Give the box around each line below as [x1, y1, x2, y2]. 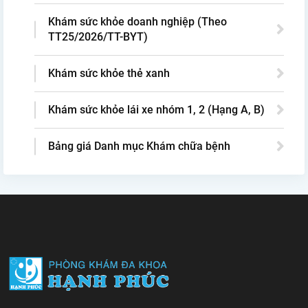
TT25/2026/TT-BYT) [48, 30, 148, 43]
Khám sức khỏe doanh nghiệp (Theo [48, 14, 227, 28]
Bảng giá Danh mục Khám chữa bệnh [48, 139, 230, 153]
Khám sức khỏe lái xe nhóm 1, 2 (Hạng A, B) [48, 102, 265, 116]
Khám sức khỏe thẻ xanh [48, 66, 170, 80]
